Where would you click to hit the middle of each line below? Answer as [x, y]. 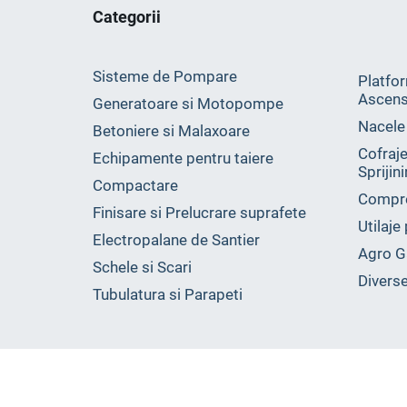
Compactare [135, 185]
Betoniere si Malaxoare [171, 131]
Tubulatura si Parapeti [168, 294]
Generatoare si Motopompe [188, 104]
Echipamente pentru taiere [254, 158]
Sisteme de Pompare [165, 76]
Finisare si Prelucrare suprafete [199, 213]
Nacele [381, 126]
